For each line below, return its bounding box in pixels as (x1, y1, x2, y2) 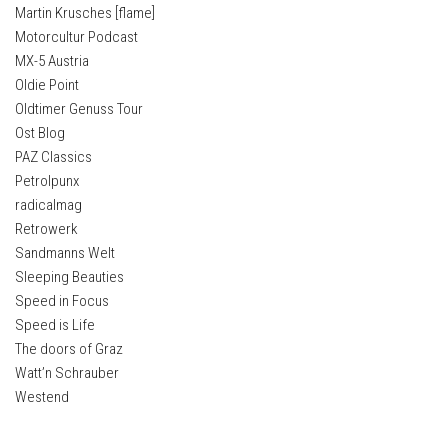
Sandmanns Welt (15, 243, 115, 262)
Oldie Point (15, 75, 79, 94)
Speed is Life (15, 315, 95, 334)
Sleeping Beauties (15, 267, 124, 286)
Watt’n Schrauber (15, 363, 119, 382)
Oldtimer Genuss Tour (15, 99, 143, 118)
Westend (15, 387, 69, 406)
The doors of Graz (15, 339, 123, 358)
